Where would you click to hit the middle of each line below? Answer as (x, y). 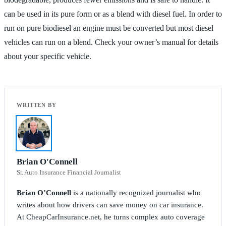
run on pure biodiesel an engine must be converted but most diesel (109, 28)
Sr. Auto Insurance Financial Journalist (69, 172)
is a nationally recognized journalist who (136, 192)
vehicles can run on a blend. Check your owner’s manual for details (111, 42)
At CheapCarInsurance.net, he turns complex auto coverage (111, 217)
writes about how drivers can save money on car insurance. (110, 205)
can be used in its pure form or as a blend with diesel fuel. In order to (113, 14)
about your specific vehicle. (48, 56)
